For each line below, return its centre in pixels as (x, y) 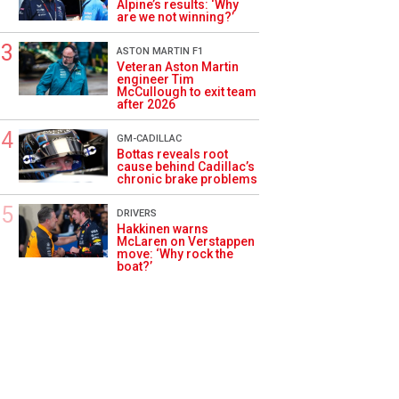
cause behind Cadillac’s (186, 167)
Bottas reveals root (172, 154)
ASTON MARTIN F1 (160, 51)
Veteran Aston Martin (178, 67)
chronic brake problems (187, 179)
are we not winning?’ (175, 17)
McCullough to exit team (187, 92)
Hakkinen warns (163, 229)
